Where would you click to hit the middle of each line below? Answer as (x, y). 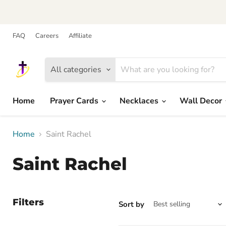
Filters (28, 202)
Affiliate (80, 36)
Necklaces (140, 101)
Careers (47, 36)
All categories (76, 70)
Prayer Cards (75, 101)
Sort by (131, 204)
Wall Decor (202, 101)
